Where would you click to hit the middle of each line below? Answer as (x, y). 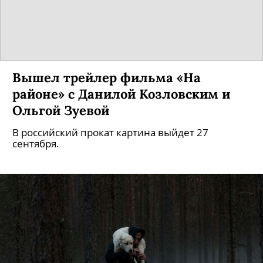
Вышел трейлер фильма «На (107, 77)
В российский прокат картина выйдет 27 (110, 132)
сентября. (36, 144)
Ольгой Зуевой (61, 110)
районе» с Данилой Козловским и (121, 94)
